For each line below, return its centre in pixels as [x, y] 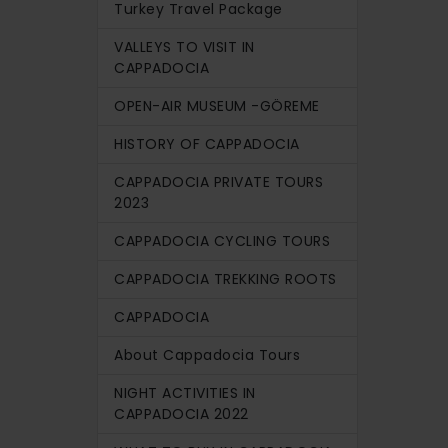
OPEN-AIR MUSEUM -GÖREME [217, 105]
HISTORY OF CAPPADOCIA [207, 143]
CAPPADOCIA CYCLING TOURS [222, 240]
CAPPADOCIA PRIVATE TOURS [218, 181]
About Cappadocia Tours [207, 354]
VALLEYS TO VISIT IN [184, 46]
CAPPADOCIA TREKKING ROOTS [225, 278]
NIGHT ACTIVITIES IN [185, 392]
